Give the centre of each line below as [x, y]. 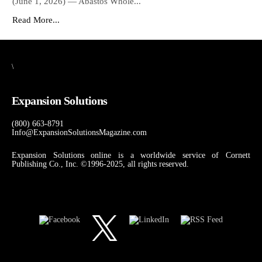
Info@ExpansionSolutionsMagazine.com [79, 133]
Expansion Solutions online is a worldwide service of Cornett [131, 156]
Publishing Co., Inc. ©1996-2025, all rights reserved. [100, 164]
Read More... [36, 20]
